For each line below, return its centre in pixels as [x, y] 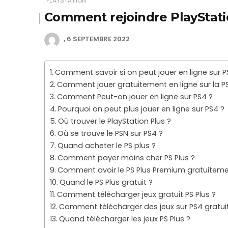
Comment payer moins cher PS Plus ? [126, 158]
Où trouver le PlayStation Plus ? [114, 121]
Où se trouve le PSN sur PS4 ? [110, 133]
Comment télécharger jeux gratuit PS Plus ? [136, 194]
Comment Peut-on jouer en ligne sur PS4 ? [135, 96]
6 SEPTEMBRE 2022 [98, 39]
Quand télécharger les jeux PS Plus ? [124, 219]
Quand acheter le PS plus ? [106, 145]
